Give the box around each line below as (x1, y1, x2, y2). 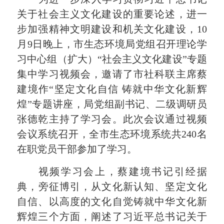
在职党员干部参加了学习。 (17, 143, 137, 155)
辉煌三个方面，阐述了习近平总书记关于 (17, 210, 207, 222)
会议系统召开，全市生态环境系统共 (17, 128, 182, 140)
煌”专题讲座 (17, 98, 73, 110)
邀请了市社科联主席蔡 (101, 68, 207, 80)
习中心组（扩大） (17, 53, 97, 65)
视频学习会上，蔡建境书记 (38, 165, 174, 177)
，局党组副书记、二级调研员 (73, 98, 207, 110)
